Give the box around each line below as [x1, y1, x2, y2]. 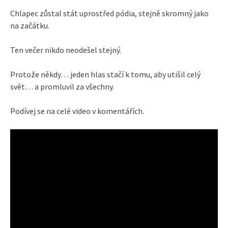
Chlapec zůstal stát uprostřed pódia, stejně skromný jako [10, 8, 209, 18]
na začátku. [10, 20, 49, 31]
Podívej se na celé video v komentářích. [10, 105, 144, 116]
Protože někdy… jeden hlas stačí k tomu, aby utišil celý [10, 69, 201, 79]
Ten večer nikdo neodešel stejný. [10, 44, 121, 55]
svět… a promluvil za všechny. [10, 81, 114, 92]
